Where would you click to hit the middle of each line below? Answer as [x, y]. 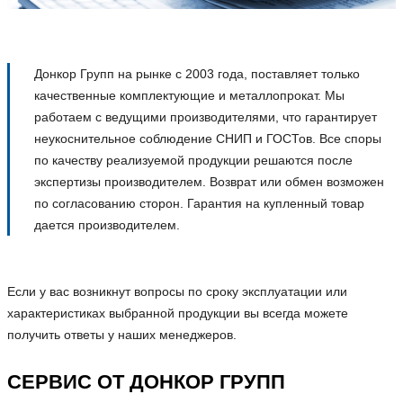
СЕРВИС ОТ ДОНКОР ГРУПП [146, 382]
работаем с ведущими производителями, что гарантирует [205, 117]
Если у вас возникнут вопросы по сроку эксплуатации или [177, 292]
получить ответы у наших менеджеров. [122, 335]
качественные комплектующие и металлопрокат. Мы [189, 96]
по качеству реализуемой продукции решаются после [193, 161]
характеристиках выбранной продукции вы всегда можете [178, 313]
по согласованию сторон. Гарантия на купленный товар [199, 204]
